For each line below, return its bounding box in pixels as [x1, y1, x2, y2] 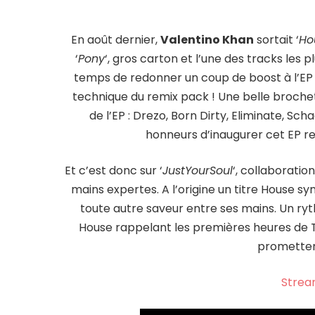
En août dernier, [70, 32, 160, 49]
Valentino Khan [160, 32, 254, 49]
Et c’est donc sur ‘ [65, 162, 163, 179]
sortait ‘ [253, 32, 299, 49]
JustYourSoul [162, 162, 233, 179]
